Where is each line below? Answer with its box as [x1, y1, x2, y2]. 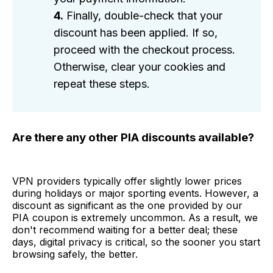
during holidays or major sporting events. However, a [12, 187, 258, 200]
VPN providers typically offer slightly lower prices [12, 175, 242, 188]
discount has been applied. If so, [54, 26, 218, 40]
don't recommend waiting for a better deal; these [12, 224, 238, 236]
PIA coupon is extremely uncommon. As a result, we [12, 211, 258, 224]
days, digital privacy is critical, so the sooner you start [12, 236, 260, 249]
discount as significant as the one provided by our [12, 199, 243, 212]
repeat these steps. [54, 77, 150, 91]
